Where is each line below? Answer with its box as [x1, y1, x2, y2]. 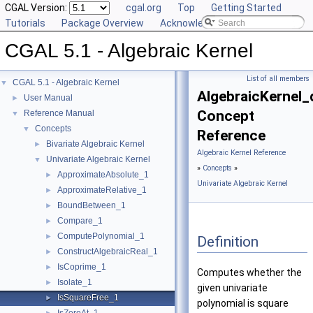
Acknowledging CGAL [160, 17, 254, 29]
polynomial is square [197, 298, 289, 310]
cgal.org [126, 2, 161, 13]
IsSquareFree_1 [57, 293, 119, 303]
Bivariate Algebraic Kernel [46, 139, 145, 149]
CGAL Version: [5, 2, 69, 13]
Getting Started [211, 2, 282, 13]
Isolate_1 [57, 277, 92, 287]
